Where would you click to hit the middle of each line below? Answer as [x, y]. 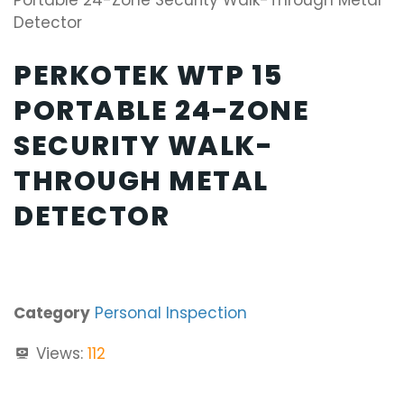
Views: [60, 353]
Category [52, 312]
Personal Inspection [171, 312]
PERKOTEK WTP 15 [148, 76]
